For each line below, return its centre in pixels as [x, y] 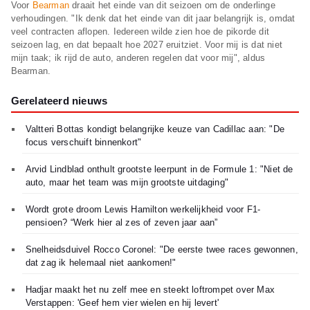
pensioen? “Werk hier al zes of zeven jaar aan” [121, 223]
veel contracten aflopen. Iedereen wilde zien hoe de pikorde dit [140, 32]
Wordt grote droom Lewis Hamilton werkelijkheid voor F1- [143, 210]
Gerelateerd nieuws [59, 101]
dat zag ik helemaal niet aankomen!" [101, 263]
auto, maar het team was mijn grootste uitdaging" [127, 183]
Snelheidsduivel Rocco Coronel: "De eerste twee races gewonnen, [162, 250]
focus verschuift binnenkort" [83, 143]
